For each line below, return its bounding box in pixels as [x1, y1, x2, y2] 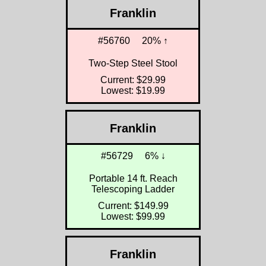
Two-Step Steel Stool [88, 58, 178, 69]
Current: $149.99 [97, 201, 169, 211]
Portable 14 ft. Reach [88, 173, 178, 184]
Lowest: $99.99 [101, 211, 165, 222]
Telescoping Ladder [91, 184, 175, 195]
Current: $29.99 [100, 75, 166, 85]
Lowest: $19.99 [101, 85, 165, 96]
